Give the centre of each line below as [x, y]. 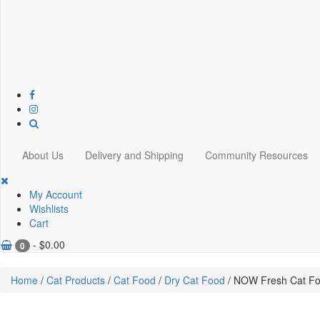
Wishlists [49, 209]
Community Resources [256, 155]
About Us [43, 155]
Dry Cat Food [195, 280]
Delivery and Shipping [134, 155]
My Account [56, 194]
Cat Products [76, 280]
